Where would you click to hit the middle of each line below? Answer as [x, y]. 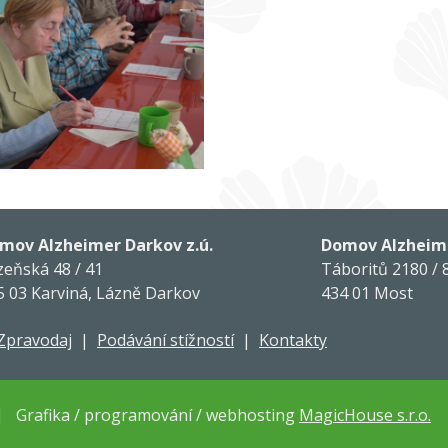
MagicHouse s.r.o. [365, 415]
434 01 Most [367, 293]
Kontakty [293, 340]
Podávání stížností [165, 340]
